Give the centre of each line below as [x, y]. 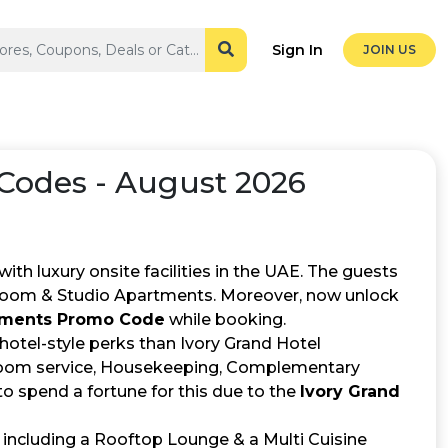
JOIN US [389, 49]
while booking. [225, 319]
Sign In [297, 49]
